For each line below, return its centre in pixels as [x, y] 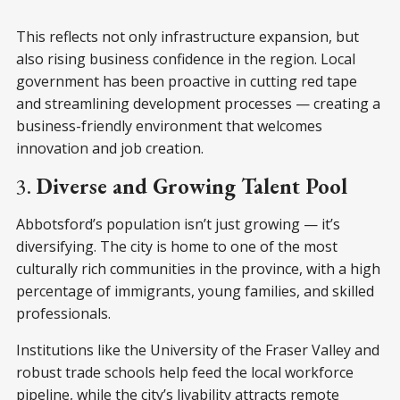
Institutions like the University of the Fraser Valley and [198, 350]
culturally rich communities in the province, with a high [198, 268]
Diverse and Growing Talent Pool [192, 186]
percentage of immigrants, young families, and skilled [195, 291]
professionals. [63, 313]
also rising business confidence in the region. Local [186, 58]
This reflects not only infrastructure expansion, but [187, 36]
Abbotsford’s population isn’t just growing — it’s [178, 224]
